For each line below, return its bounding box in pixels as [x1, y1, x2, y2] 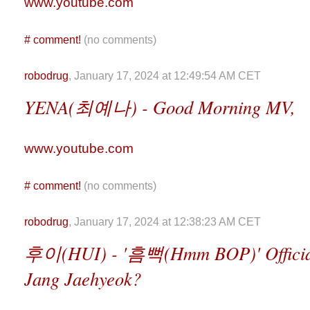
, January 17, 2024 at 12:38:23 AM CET [69, 216, 261, 228]
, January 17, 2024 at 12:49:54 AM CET [69, 70, 261, 82]
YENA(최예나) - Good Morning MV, [24, 95, 295, 119]
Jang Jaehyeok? [24, 266, 141, 291]
